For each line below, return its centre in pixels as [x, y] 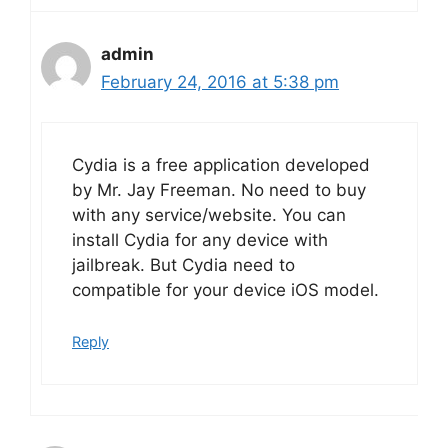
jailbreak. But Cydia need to [183, 265]
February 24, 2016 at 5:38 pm [220, 81]
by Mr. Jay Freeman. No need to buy [219, 190]
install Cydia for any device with [200, 240]
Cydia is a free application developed [221, 165]
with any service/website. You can [209, 215]
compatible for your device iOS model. [225, 290]
